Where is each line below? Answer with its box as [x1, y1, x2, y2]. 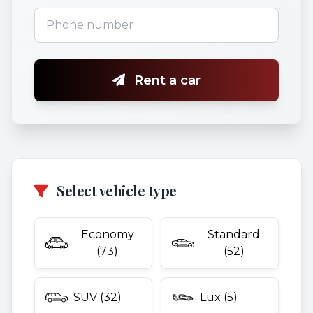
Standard [208, 228, 260, 241]
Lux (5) [200, 291, 238, 304]
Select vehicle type [53, 181, 177, 200]
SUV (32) [73, 291, 122, 304]
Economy [80, 228, 134, 241]
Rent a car [131, 73, 201, 88]
